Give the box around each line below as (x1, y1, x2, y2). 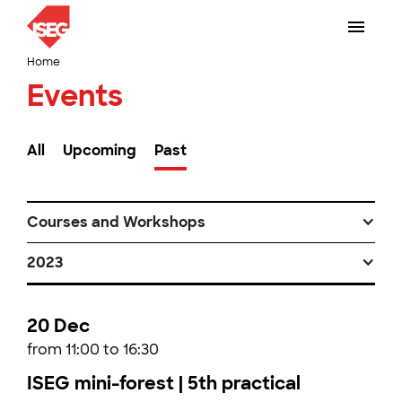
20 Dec (27, 314, 90, 337)
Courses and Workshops (27, 213, 205, 232)
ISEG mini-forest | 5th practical (27, 371, 301, 395)
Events (27, 77, 123, 115)
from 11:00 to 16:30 (27, 340, 159, 359)
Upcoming (63, 141, 136, 160)
